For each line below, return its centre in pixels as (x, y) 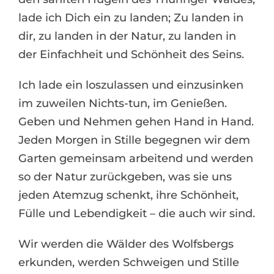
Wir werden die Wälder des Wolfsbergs (126, 244)
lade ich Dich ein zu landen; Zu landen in (131, 18)
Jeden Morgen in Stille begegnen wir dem (134, 140)
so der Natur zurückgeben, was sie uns (125, 177)
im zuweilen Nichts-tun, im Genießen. (123, 103)
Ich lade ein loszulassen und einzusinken (131, 85)
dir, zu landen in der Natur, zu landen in (127, 36)
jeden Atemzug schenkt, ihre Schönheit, (128, 195)
